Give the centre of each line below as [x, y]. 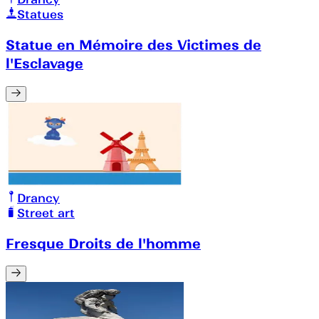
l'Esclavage [45, 63]
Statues [40, 15]
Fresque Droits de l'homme [103, 243]
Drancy [38, 198]
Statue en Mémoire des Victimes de [134, 45]
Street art [46, 213]
